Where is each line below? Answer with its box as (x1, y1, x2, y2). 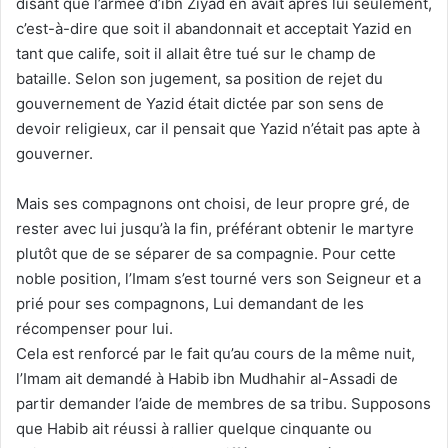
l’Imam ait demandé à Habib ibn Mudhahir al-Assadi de (16, 369, 398, 389)
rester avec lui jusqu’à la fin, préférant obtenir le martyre (16, 219, 414, 239)
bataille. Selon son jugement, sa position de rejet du (16, 69, 383, 89)
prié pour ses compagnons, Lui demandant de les (16, 294, 364, 314)
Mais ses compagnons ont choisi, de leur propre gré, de (16, 194, 410, 214)
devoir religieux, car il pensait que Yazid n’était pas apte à (16, 119, 420, 139)
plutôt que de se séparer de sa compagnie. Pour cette (16, 244, 396, 264)
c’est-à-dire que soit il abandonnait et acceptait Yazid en (16, 19, 412, 39)
